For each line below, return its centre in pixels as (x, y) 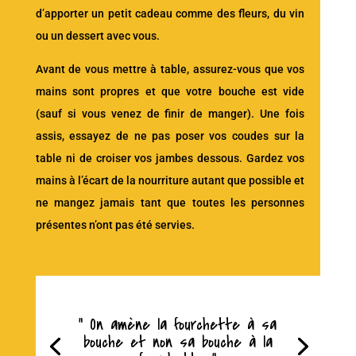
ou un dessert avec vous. (97, 36)
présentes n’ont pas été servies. (115, 225)
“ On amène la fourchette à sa (178, 324)
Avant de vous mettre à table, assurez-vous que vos (170, 70)
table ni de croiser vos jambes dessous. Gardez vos (170, 159)
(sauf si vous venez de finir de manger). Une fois (170, 114)
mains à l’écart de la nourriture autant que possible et (170, 181)
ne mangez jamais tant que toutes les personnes (170, 203)
